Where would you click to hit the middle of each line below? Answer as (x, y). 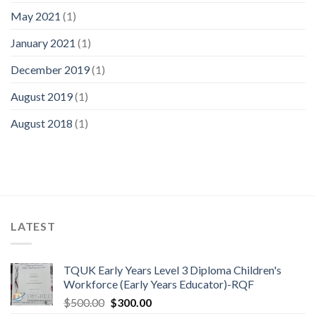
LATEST (33, 226)
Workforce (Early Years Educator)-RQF (159, 284)
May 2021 (36, 16)
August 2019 (42, 97)
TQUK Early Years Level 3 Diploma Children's (172, 269)
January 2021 (43, 43)
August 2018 (42, 123)
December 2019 (50, 70)
